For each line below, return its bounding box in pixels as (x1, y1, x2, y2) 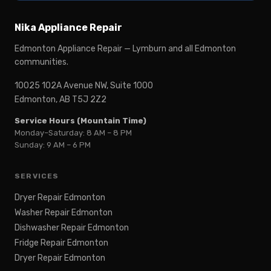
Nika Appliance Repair (15, 22, 122, 34)
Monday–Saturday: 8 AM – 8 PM (15, 128, 132, 138)
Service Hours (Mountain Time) (15, 116, 146, 126)
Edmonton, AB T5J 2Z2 (15, 94, 106, 105)
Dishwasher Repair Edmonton (15, 223, 129, 233)
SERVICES (15, 172, 59, 181)
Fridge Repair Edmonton (15, 238, 108, 249)
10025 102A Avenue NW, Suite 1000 (15, 80, 153, 91)
